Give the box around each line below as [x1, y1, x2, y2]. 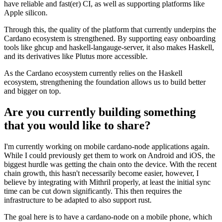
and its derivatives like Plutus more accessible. [4, 52, 148, 61]
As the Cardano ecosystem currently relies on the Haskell [4, 69, 182, 78]
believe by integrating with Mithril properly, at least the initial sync [4, 178, 211, 187]
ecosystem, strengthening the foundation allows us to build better [4, 78, 206, 87]
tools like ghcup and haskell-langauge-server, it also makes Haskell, [4, 43, 214, 52]
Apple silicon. [4, 8, 48, 17]
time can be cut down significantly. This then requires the [4, 187, 182, 196]
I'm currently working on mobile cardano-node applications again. [4, 142, 210, 151]
